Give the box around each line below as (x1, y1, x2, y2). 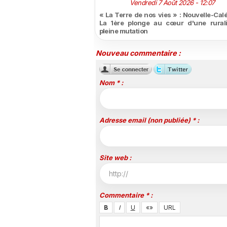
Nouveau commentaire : (95, 49, 181, 58)
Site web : (99, 153, 131, 162)
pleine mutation (99, 27, 148, 35)
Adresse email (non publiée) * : (99, 116, 199, 124)
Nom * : (99, 78, 123, 87)
